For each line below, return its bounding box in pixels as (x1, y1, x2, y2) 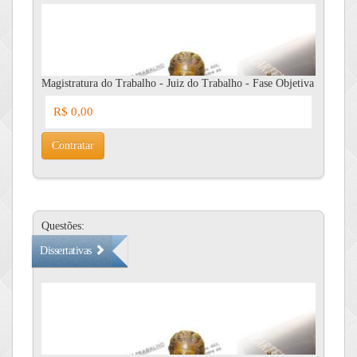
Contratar (52, 139, 94, 151)
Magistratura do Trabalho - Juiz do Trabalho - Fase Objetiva (41, 77, 314, 89)
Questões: (41, 220, 84, 232)
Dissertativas (40, 245, 94, 257)
